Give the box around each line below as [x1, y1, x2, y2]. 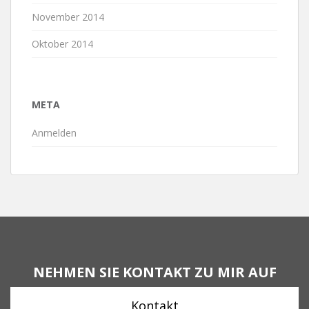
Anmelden [32, 126, 77, 140]
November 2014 [32, 10, 104, 24]
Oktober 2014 [32, 37, 93, 51]
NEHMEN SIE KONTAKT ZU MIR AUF [32, 263, 277, 282]
